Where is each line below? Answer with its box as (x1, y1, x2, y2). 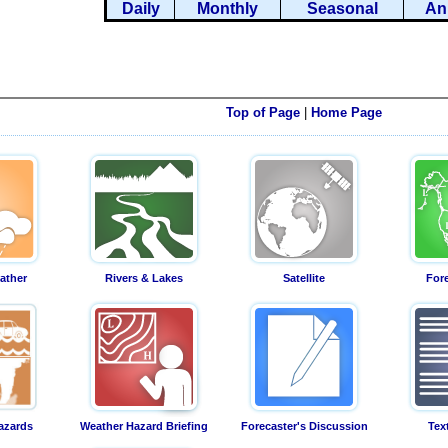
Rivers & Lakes (105, 272, 183, 285)
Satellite (283, 272, 325, 285)
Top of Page (226, 105, 300, 121)
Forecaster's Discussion (240, 420, 368, 433)
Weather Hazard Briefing (80, 420, 208, 433)
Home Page (311, 105, 382, 121)
